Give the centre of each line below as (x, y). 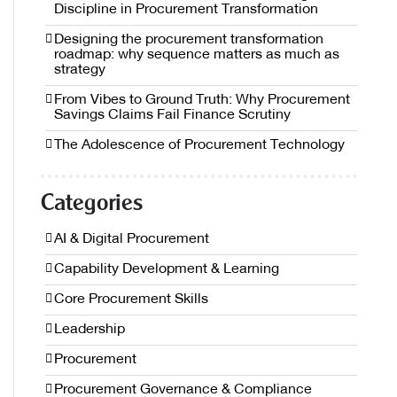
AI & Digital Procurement (132, 240)
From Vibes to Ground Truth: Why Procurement (202, 101)
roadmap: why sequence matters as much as (197, 55)
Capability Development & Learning (167, 270)
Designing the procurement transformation (189, 40)
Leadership (90, 330)
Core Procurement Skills (131, 300)
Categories (92, 205)
